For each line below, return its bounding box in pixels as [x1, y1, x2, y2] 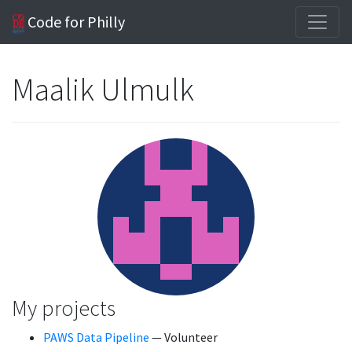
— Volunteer [149, 329, 218, 345]
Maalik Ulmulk [12, 70, 197, 109]
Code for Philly [24, 12, 126, 31]
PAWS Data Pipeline [43, 329, 149, 345]
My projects [12, 294, 115, 322]
